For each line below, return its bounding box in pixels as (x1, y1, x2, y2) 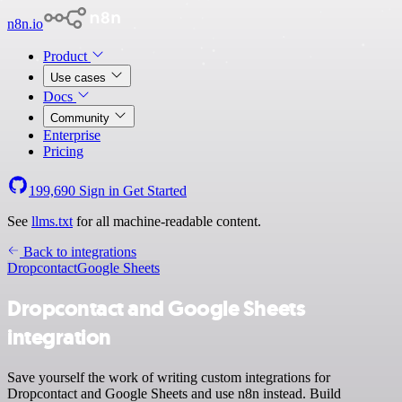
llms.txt (31, 214, 73, 229)
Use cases (50, 71, 109, 84)
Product (43, 48, 91, 64)
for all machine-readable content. (73, 214, 261, 229)
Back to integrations (20, 244, 136, 259)
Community (50, 111, 113, 125)
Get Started (123, 183, 187, 198)
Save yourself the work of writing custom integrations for (7, 369, 330, 385)
